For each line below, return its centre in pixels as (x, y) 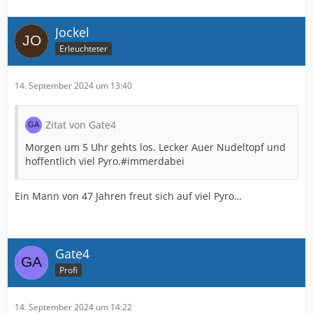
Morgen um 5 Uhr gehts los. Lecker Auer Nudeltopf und (155, 147)
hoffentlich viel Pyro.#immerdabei (105, 161)
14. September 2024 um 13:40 (73, 86)
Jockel (72, 32)
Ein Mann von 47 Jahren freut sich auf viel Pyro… (128, 196)
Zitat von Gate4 (81, 125)
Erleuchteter (83, 48)
